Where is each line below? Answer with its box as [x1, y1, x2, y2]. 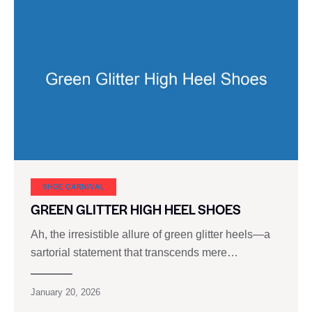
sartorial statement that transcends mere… [31, 247, 238, 259]
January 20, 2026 [31, 287, 100, 298]
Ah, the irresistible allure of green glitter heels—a [31, 228, 270, 241]
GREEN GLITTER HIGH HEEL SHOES [31, 200, 241, 219]
